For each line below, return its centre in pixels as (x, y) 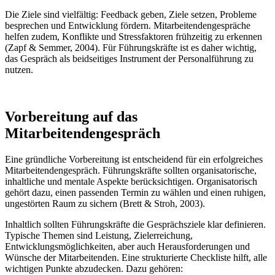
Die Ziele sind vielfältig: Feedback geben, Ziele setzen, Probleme (131, 15)
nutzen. (19, 70)
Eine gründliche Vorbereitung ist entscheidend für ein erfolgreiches (134, 160)
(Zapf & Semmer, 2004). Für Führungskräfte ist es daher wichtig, (131, 48)
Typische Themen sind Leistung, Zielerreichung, (99, 236)
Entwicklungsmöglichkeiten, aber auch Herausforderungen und (127, 247)
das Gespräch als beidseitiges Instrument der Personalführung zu (129, 59)
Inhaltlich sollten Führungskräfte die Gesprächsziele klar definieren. (135, 225)
